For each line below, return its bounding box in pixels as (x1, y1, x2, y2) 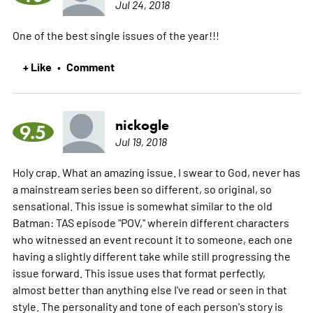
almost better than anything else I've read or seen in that (12, 282, 287, 296)
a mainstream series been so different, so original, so (12, 181, 272, 196)
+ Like (22, 58, 52, 74)
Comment (66, 58, 115, 74)
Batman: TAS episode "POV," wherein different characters (12, 214, 289, 229)
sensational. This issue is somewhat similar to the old (12, 198, 272, 212)
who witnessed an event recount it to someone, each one (12, 231, 293, 246)
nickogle (115, 116, 169, 133)
